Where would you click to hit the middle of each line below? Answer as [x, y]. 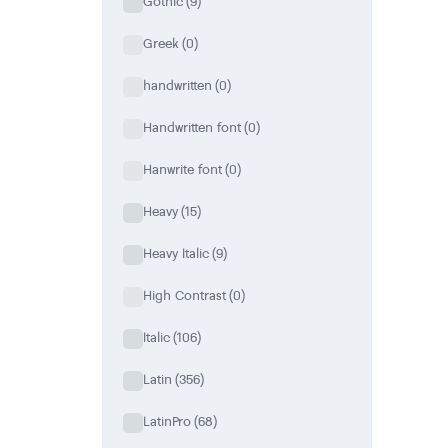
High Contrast [184, 295]
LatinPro [167, 421]
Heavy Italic [176, 253]
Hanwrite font [182, 169]
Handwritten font [192, 127]
